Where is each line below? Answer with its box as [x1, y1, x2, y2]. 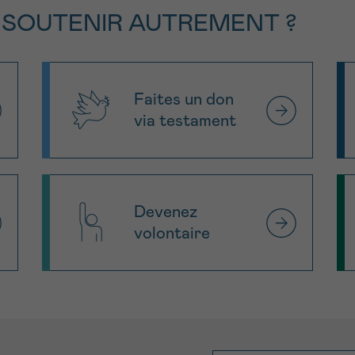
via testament [134, 113, 237, 130]
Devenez [134, 204, 198, 221]
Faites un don [134, 91, 235, 109]
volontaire [134, 225, 211, 242]
